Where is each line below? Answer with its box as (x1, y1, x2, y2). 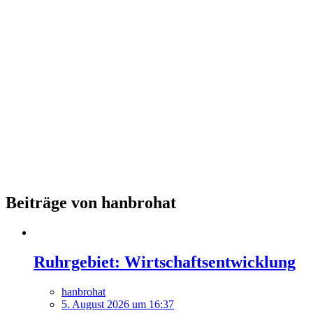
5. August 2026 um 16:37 (61, 298, 174, 310)
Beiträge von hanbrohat (6, 193, 176, 212)
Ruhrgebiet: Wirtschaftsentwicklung (34, 252, 296, 271)
